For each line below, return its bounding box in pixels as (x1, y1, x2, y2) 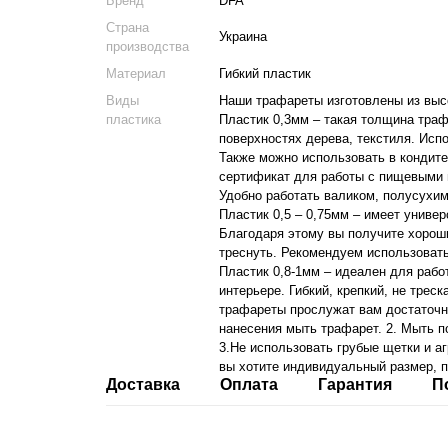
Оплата (219, 376, 278, 393)
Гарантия (317, 376, 392, 393)
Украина (218, 29, 267, 44)
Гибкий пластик (218, 66, 311, 81)
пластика (105, 112, 161, 127)
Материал (105, 66, 166, 81)
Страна (105, 20, 149, 35)
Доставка (105, 376, 180, 393)
